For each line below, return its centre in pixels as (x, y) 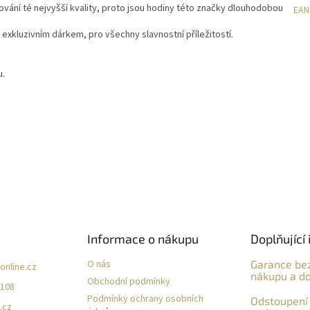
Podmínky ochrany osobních (146, 299)
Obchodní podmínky (129, 281)
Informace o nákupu (143, 238)
